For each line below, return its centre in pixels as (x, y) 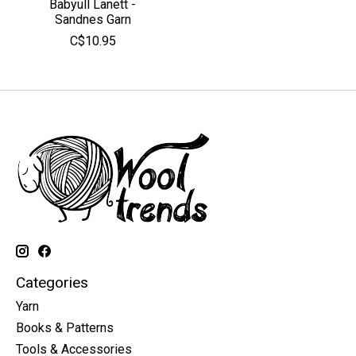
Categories (52, 282)
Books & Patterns (65, 328)
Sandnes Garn (93, 19)
